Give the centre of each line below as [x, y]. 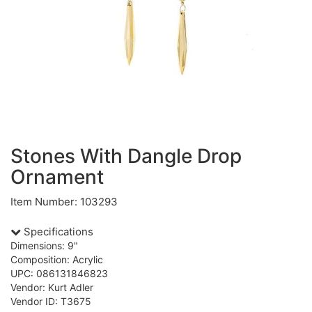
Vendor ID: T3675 [51, 301]
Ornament [57, 177]
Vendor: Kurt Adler [52, 287]
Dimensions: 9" [44, 245]
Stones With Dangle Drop [126, 156]
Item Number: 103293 [64, 202]
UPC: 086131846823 [59, 273]
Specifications [57, 232]
